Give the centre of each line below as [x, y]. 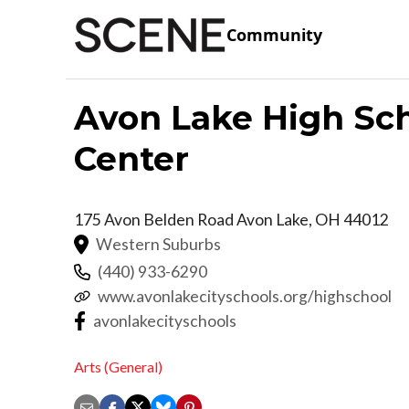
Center [131, 158]
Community [274, 35]
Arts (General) [118, 367]
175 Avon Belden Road [155, 219]
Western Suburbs [158, 244]
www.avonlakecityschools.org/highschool [245, 296]
